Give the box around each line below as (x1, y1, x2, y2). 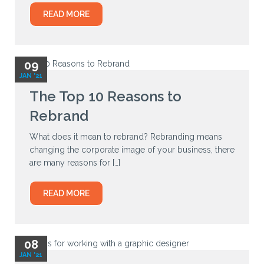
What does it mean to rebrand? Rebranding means (29, 132, 222, 142)
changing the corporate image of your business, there (29, 145, 235, 155)
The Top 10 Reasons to (29, 88, 181, 105)
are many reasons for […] (29, 158, 120, 168)
